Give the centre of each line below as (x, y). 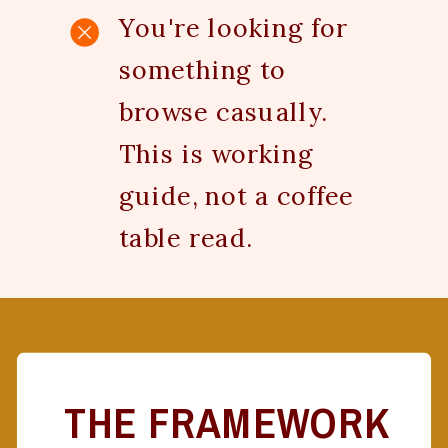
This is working (217, 154)
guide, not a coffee (236, 196)
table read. (185, 238)
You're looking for (233, 28)
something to (203, 70)
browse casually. (223, 112)
